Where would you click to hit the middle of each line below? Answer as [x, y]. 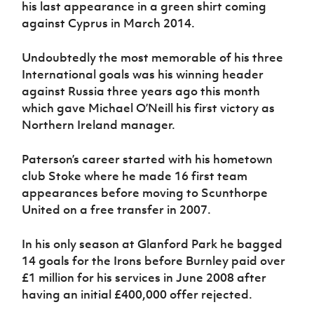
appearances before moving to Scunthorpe [145, 192]
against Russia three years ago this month [141, 91]
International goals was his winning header [143, 74]
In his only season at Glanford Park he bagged [152, 244]
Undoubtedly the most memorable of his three [153, 57]
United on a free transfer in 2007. [117, 209]
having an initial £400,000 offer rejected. [139, 294]
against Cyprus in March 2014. [109, 23]
